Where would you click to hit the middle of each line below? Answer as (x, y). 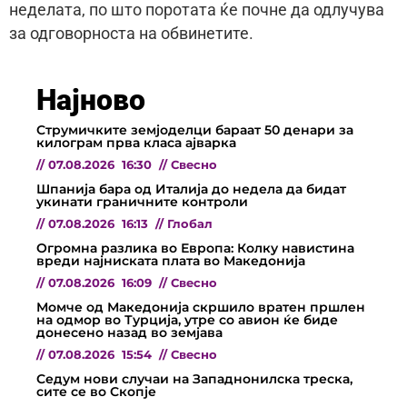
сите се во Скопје (96, 392)
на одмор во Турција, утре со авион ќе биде (187, 320)
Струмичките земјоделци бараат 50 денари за (195, 130)
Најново (91, 100)
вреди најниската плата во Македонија (171, 261)
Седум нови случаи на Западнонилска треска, (194, 379)
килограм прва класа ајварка (136, 143)
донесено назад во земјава (129, 333)
